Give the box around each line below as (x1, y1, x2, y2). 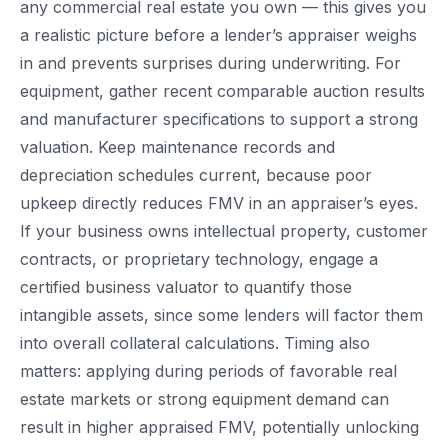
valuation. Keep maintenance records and (20, 137, 335, 158)
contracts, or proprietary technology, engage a (20, 249, 378, 270)
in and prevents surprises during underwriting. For (20, 53, 401, 74)
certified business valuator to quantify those (20, 277, 352, 298)
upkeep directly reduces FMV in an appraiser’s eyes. (20, 193, 418, 214)
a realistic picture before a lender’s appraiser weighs (20, 25, 417, 46)
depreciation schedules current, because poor (20, 165, 372, 186)
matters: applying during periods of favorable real (20, 361, 397, 382)
